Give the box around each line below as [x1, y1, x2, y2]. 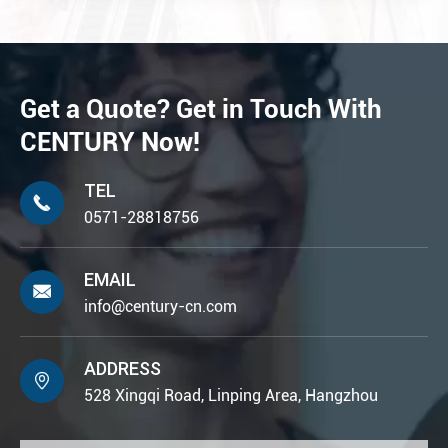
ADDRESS [84, 356, 161, 380]
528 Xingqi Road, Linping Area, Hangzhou [84, 385, 378, 405]
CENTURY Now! [20, 126, 200, 157]
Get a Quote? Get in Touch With [20, 93, 382, 124]
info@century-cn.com [84, 296, 237, 316]
